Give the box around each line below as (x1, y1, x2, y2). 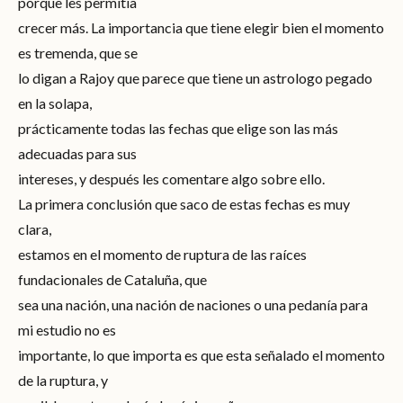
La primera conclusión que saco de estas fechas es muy (18, 194, 350, 212)
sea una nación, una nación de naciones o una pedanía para (18, 295, 368, 313)
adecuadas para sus (18, 144, 137, 162)
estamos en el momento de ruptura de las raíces (18, 245, 307, 263)
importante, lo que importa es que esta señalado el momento (18, 345, 385, 363)
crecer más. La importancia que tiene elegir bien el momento (18, 18, 384, 36)
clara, (18, 219, 51, 237)
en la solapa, (18, 94, 92, 112)
